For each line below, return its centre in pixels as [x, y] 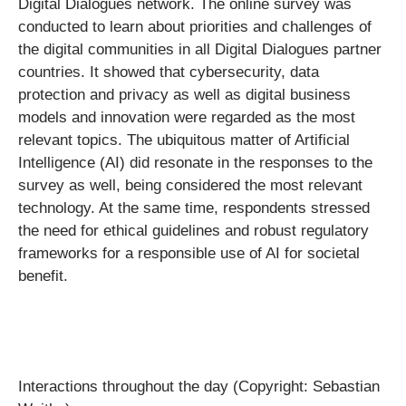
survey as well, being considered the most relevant [190, 185]
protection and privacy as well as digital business [184, 95]
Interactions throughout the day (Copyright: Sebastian [199, 387]
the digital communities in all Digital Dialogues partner [200, 49]
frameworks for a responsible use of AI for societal [189, 253]
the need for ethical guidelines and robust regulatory [193, 231]
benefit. [48, 276]
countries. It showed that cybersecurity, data [169, 72]
